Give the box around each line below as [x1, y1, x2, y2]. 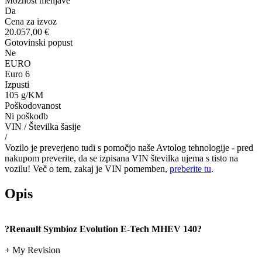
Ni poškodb [5, 111, 48, 122]
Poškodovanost [5, 101, 61, 111]
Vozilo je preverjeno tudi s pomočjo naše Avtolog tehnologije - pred [5, 143, 253, 153]
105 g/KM [5, 90, 43, 101]
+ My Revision [5, 244, 60, 255]
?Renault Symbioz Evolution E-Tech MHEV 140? [5, 223, 202, 234]
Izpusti [5, 80, 29, 90]
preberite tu [170, 164, 211, 174]
